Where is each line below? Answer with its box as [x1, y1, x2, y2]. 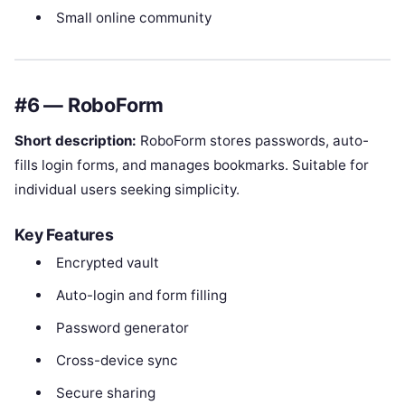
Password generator [55, 318, 189, 336]
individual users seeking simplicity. [14, 180, 240, 198]
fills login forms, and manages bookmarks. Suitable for [14, 155, 369, 174]
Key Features [14, 224, 114, 244]
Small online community [55, 9, 212, 27]
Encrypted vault [55, 253, 159, 271]
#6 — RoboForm [14, 93, 165, 118]
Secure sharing [55, 383, 155, 401]
